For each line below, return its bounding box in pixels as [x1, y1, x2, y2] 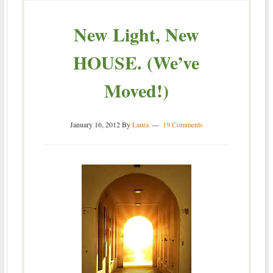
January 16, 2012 [69, 119, 120, 129]
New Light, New [73, 20, 199, 48]
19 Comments [162, 119, 203, 129]
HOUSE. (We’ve [73, 48, 200, 76]
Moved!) [104, 76, 169, 104]
